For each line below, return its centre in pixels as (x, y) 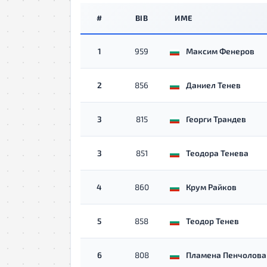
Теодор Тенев (212, 221)
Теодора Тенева (217, 153)
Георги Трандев (216, 119)
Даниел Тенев (213, 85)
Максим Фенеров (220, 51)
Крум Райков (211, 187)
